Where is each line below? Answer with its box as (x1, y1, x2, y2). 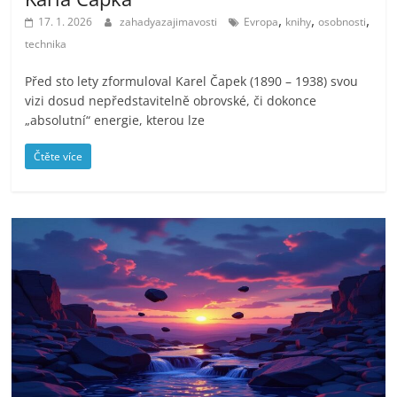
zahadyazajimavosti (120, 13, 221, 29)
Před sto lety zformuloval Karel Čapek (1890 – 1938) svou (25, 72, 359, 90)
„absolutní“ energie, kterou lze (25, 111, 206, 128)
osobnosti (318, 13, 367, 29)
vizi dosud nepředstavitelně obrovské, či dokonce (25, 91, 317, 109)
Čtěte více (34, 148, 83, 164)
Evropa (244, 13, 279, 29)
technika (25, 35, 67, 51)
